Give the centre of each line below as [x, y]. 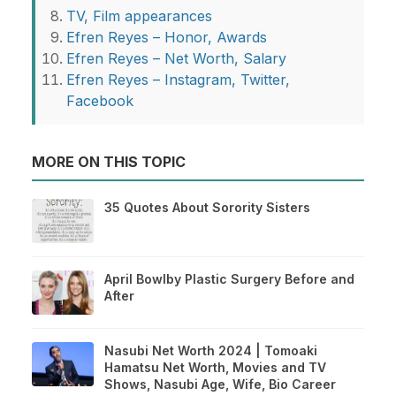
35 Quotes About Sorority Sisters [207, 207]
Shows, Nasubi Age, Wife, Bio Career [220, 384]
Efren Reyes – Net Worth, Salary [176, 58]
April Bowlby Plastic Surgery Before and [229, 278]
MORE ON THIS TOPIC [109, 161]
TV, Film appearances [139, 15]
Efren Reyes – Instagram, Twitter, [178, 79]
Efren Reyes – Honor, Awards [167, 37]
